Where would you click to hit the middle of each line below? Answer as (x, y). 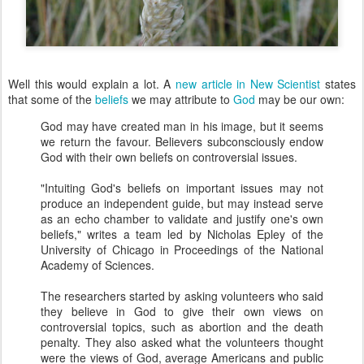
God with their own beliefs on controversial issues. (169, 157)
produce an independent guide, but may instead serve (182, 203)
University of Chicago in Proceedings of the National (182, 249)
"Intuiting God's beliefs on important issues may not (182, 188)
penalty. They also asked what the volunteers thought (182, 342)
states (338, 84)
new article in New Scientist (248, 84)
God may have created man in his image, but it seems (182, 126)
